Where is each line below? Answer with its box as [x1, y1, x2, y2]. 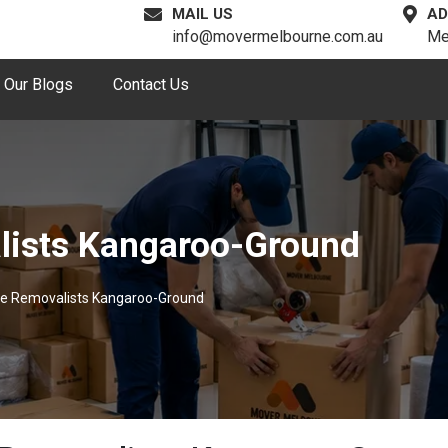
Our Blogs [3, 75, 73, 94]
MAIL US [172, 5, 233, 23]
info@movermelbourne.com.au [172, 27, 383, 46]
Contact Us [112, 75, 189, 94]
